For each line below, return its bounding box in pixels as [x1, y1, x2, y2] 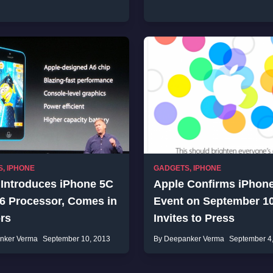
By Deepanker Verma [154, 235, 224, 243]
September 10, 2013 [43, 235, 110, 243]
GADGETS [154, 164, 190, 172]
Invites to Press [154, 212, 235, 224]
